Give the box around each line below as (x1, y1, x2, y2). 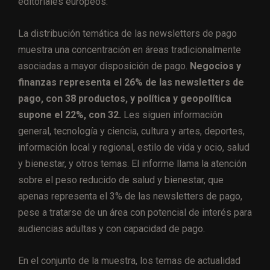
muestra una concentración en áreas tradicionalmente (18, 44, 241, 56)
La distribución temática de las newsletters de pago (18, 28, 237, 40)
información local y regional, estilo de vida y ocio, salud (18, 142, 250, 154)
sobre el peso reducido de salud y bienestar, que (18, 174, 224, 186)
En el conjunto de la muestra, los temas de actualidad (18, 255, 240, 267)
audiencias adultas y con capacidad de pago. (18, 223, 205, 235)
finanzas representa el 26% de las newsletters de (18, 77, 244, 89)
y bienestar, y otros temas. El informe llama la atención (18, 158, 246, 170)
